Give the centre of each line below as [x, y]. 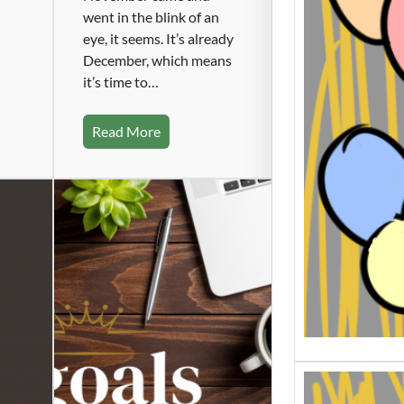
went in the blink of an [151, 16]
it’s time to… [120, 81]
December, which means [157, 60]
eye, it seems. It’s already [158, 38]
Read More [126, 131]
